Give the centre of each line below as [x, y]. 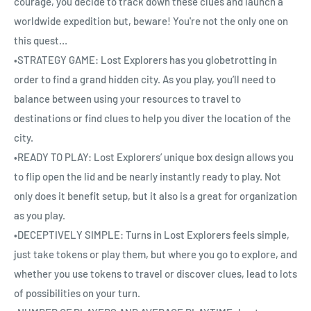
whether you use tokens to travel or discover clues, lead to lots [155, 274]
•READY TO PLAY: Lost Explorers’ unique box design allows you [154, 157]
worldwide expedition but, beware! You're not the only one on [151, 21]
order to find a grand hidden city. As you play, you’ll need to [145, 79]
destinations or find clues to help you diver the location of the [152, 118]
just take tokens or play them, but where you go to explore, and [155, 254]
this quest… [41, 41]
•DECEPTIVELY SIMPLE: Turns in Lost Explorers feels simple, [152, 235]
